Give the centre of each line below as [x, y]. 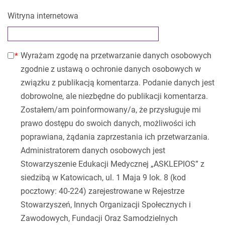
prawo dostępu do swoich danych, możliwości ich [108, 123]
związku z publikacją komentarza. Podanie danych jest [118, 83]
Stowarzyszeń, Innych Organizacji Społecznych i [106, 205]
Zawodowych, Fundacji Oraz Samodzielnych [99, 218]
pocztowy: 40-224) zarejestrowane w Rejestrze [102, 191]
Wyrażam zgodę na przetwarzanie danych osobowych [116, 55]
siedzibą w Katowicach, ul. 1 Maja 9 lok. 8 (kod [103, 178]
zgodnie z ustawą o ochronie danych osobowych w [111, 69]
